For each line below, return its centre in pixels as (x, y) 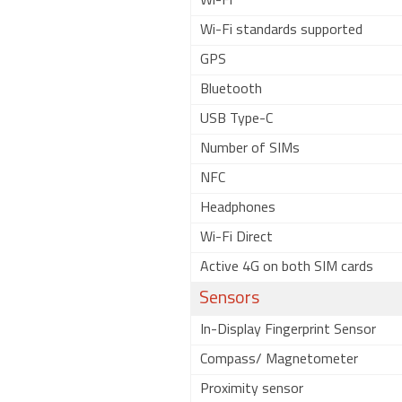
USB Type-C (236, 119)
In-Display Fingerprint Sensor (288, 330)
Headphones (238, 208)
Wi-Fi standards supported (281, 31)
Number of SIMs (250, 149)
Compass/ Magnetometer (279, 360)
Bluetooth (231, 90)
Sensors (229, 299)
